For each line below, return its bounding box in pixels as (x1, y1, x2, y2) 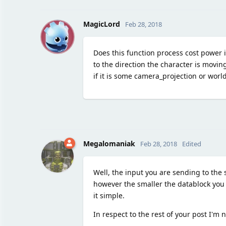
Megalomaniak (83, 138, 135, 148)
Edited (182, 139, 201, 148)
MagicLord (83, 19, 120, 29)
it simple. (93, 190, 125, 200)
